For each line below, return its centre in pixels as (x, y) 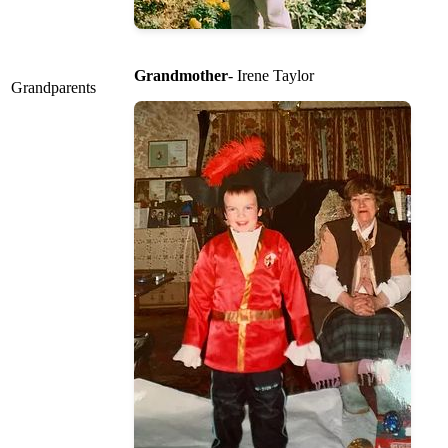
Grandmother (181, 76)
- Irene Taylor (271, 76)
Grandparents (53, 88)
